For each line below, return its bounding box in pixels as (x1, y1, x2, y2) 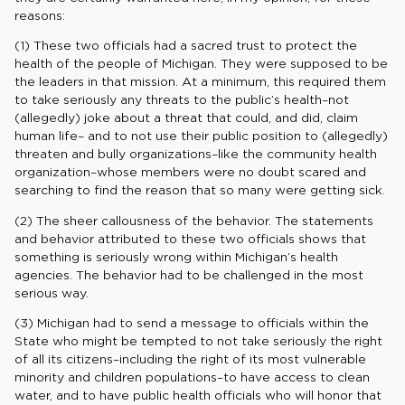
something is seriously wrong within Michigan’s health (14, 249, 338, 264)
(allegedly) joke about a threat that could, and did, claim (14, 110, 358, 126)
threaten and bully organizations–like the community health (14, 146, 377, 162)
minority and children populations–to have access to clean (14, 370, 370, 385)
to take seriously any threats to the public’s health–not (14, 92, 349, 108)
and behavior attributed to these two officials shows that (14, 231, 366, 246)
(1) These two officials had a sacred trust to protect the (14, 38, 357, 53)
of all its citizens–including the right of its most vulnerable (14, 352, 366, 367)
